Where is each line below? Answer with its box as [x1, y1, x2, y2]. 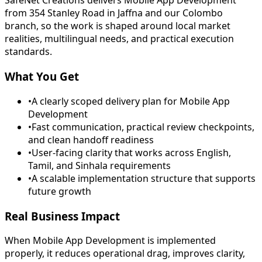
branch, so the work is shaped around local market [5, 19, 230, 33]
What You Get [5, 69, 79, 84]
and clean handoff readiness [28, 133, 154, 146]
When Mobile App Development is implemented [5, 234, 216, 247]
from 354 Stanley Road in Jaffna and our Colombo [5, 6, 223, 20]
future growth [28, 184, 91, 198]
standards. [5, 45, 52, 58]
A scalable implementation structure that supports [32, 171, 256, 185]
